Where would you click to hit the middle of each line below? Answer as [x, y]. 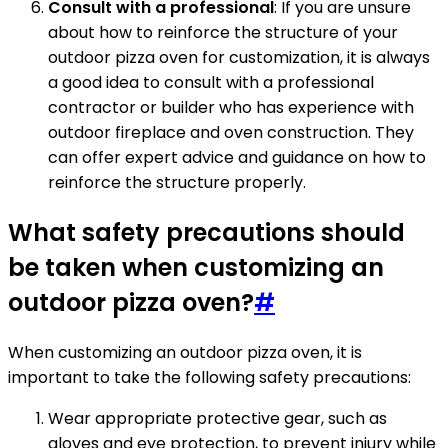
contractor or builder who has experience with [231, 107]
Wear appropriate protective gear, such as [217, 418]
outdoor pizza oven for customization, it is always [239, 57]
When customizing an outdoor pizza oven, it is [185, 352]
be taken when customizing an [196, 267]
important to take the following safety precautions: [209, 377]
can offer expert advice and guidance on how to [237, 157]
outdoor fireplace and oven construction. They [231, 132]
